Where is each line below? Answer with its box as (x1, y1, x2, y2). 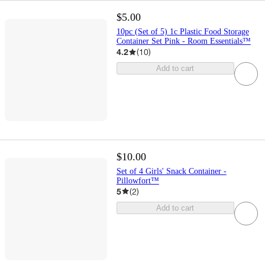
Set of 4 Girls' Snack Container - (116, 166, 227, 176)
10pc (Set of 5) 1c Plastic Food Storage (116, 27, 249, 37)
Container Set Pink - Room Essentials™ (116, 37, 251, 46)
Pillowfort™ (116, 176, 159, 185)
